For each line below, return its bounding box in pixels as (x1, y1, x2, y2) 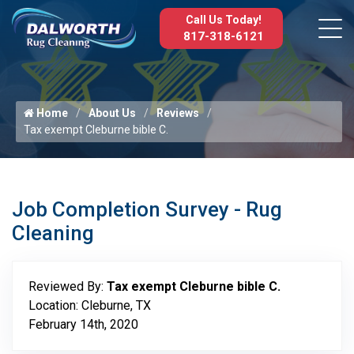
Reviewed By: (28, 279, 107, 294)
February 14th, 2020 (28, 317, 138, 332)
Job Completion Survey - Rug (12, 198, 282, 221)
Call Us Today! (185, 13, 262, 26)
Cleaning (12, 221, 94, 245)
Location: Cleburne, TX (28, 298, 151, 313)
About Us (88, 107, 136, 119)
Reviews (156, 107, 199, 119)
